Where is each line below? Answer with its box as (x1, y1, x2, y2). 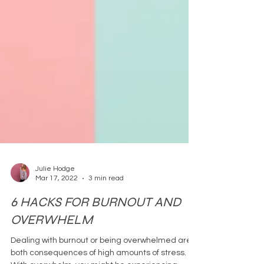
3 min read (88, 210, 124, 218)
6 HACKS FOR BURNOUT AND (11, 230, 181, 246)
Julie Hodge (35, 200, 75, 209)
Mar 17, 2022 (35, 210, 78, 218)
